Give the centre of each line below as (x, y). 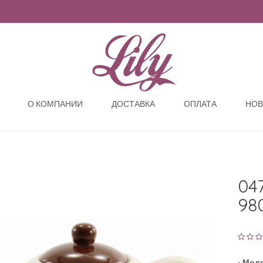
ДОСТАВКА (133, 103)
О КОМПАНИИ (55, 103)
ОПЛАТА (200, 103)
